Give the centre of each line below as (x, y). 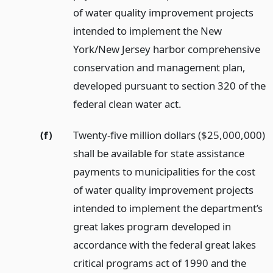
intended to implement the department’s (168, 208)
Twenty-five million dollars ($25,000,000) (169, 135)
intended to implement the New (147, 30)
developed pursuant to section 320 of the (169, 85)
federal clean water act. (127, 104)
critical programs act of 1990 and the (159, 263)
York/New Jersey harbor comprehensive (166, 49)
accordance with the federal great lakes (164, 244)
